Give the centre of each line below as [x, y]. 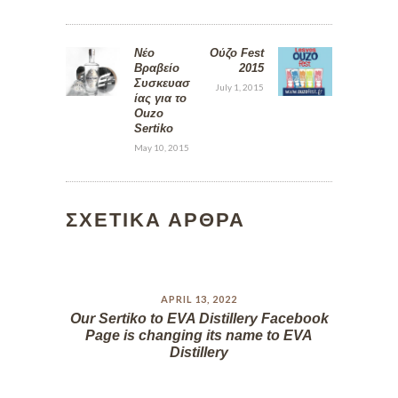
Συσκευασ [162, 84]
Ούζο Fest [237, 53]
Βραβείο [156, 68]
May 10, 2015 [161, 148]
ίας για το [160, 99]
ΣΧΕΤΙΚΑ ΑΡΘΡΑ [155, 220]
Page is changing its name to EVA [199, 336]
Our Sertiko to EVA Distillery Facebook [199, 319]
